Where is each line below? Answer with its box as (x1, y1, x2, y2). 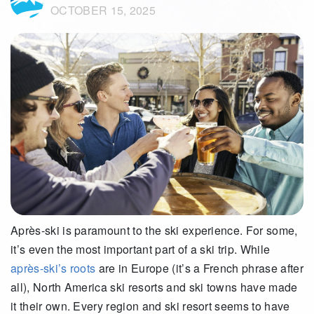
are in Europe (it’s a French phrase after (95, 260, 303, 276)
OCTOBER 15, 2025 (50, 2, 156, 18)
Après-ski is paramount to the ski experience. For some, (11, 222, 298, 238)
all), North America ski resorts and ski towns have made (11, 279, 298, 295)
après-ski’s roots (11, 260, 96, 276)
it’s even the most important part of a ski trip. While (11, 241, 271, 257)
